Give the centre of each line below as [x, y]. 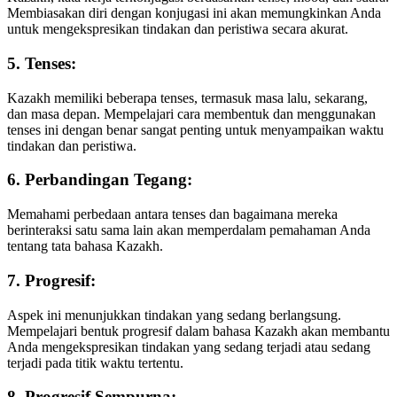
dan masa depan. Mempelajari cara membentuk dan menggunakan [191, 113]
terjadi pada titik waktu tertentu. [95, 362]
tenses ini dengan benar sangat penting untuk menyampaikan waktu [195, 129]
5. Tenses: [42, 63]
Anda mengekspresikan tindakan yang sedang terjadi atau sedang [189, 346]
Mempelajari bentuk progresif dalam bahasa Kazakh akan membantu [198, 331]
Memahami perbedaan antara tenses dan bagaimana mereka [172, 214]
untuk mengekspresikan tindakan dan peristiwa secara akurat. [178, 29]
